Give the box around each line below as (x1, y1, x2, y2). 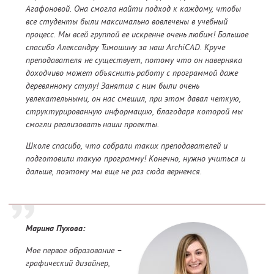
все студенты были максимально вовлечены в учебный (26, 16, 228, 28)
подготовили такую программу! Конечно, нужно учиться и (26, 153, 245, 165)
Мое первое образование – (26, 245, 122, 256)
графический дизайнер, (26, 257, 110, 269)
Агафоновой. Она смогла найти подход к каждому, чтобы (26, 3, 241, 15)
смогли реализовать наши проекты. (26, 119, 159, 130)
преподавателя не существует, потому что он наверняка (26, 54, 242, 66)
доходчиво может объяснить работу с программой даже (26, 67, 238, 79)
